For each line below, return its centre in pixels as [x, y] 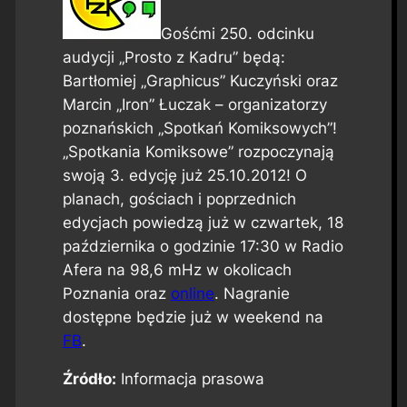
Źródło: [89, 379]
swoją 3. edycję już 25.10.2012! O [184, 175]
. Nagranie [252, 293]
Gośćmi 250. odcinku [237, 33]
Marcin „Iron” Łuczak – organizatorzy [194, 104]
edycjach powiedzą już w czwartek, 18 [203, 222]
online [192, 293]
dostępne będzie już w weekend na [193, 317]
